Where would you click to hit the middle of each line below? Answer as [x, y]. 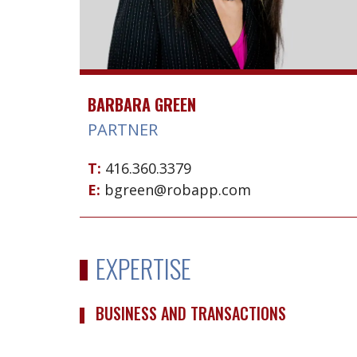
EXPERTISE [143, 269]
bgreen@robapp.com [178, 190]
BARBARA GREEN [142, 105]
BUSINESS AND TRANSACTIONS [191, 313]
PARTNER [123, 130]
